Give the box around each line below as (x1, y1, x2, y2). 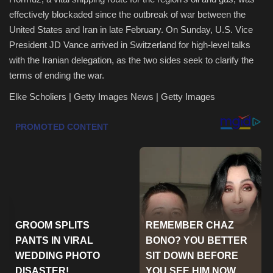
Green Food (9, 140, 63, 153)
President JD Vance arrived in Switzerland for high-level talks (9, 39, 250, 50)
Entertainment (9, 108, 76, 122)
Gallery (9, 171, 41, 184)
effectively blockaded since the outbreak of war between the (9, 9, 246, 19)
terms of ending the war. (9, 69, 104, 80)
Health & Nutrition (9, 15, 94, 29)
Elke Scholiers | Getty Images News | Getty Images (9, 91, 215, 102)
